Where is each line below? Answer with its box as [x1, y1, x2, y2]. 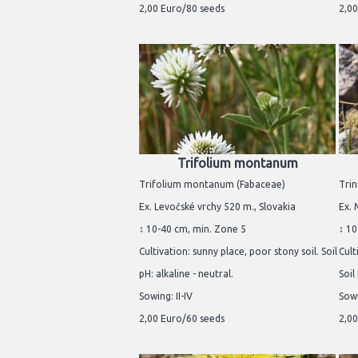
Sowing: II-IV [139, 291, 193, 302]
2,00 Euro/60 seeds [139, 313, 225, 324]
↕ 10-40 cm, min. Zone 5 [139, 224, 246, 235]
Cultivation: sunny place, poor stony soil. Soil [139, 246, 337, 257]
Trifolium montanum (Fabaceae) [139, 179, 285, 190]
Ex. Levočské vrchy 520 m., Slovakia [139, 201, 296, 213]
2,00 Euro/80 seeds [139, 3, 225, 14]
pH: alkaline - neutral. [139, 268, 233, 280]
